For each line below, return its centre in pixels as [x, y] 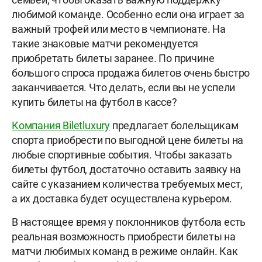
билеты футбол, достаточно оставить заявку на [127, 170]
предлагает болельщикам [174, 126]
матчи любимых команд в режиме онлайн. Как [125, 251]
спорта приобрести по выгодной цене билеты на [128, 140]
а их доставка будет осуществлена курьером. [122, 199]
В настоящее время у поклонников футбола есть [129, 222]
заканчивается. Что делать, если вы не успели [124, 88]
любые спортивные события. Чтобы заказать [122, 155]
